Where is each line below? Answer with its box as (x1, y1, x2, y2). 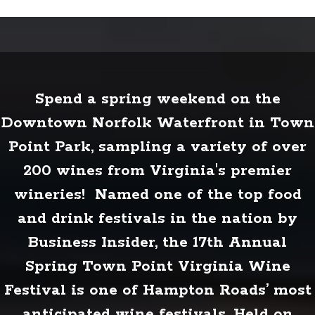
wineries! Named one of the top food (13, 184, 302, 205)
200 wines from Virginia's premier (23, 160, 292, 181)
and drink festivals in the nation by (18, 208, 297, 229)
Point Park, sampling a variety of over (8, 136, 307, 157)
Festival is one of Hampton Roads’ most (4, 280, 311, 300)
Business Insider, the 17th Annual (28, 232, 287, 252)
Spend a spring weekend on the (34, 89, 281, 109)
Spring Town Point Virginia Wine (25, 256, 290, 276)
